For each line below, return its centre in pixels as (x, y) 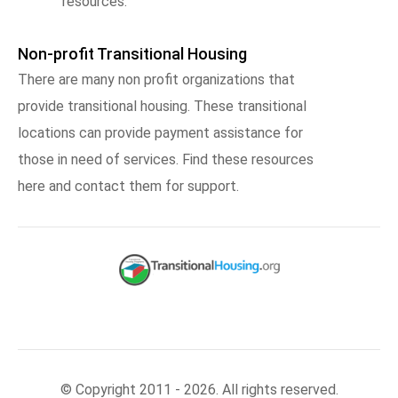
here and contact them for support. (128, 186)
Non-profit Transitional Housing (132, 54)
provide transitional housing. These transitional (162, 106)
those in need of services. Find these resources (166, 159)
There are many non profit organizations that (156, 80)
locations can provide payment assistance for (160, 133)
